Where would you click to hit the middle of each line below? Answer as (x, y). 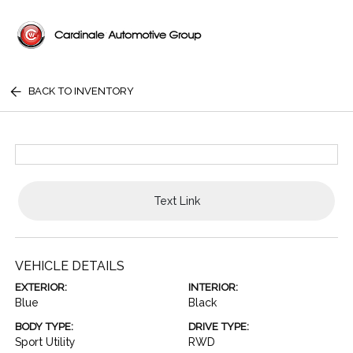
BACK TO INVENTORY (82, 91)
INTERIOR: (213, 287)
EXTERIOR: (41, 287)
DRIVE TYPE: (219, 327)
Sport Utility (46, 342)
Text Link (176, 201)
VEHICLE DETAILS (70, 266)
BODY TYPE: (45, 327)
